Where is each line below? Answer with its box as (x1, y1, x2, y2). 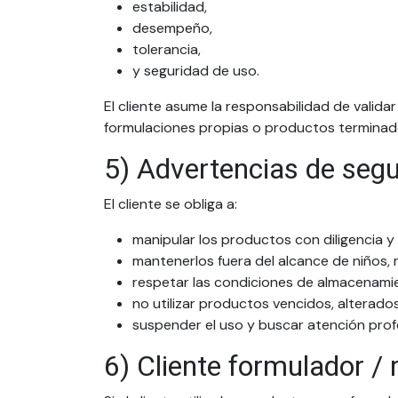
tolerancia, (132, 40, 201, 59)
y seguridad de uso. (132, 61, 259, 80)
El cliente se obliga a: (104, 195, 237, 213)
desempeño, (132, 19, 212, 37)
